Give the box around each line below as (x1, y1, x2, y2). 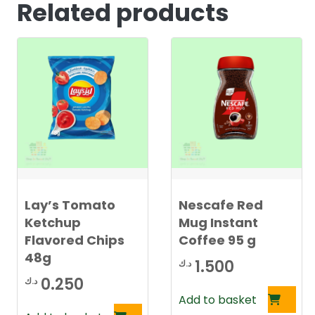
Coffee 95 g (178, 231, 256, 249)
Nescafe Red (178, 196, 263, 214)
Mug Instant (178, 214, 258, 231)
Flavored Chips (25, 231, 124, 249)
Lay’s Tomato (25, 196, 115, 214)
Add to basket (178, 292, 257, 308)
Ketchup (25, 214, 81, 231)
